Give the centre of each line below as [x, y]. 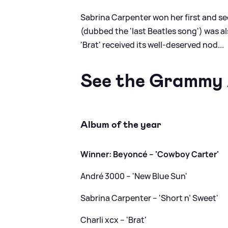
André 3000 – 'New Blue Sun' [134, 176]
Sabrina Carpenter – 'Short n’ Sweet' [150, 198]
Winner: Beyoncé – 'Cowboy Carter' [150, 154]
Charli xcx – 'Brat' [114, 220]
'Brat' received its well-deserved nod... [152, 45]
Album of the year [121, 124]
